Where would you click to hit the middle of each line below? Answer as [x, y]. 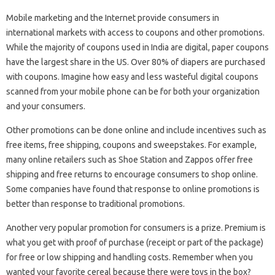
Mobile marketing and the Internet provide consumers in [113, 17]
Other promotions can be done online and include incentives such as [136, 130]
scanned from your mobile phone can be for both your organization [133, 91]
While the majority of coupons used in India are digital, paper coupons [137, 47]
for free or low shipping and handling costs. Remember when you [130, 257]
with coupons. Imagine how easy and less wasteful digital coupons [132, 76]
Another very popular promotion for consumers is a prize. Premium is [136, 227]
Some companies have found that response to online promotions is [133, 189]
